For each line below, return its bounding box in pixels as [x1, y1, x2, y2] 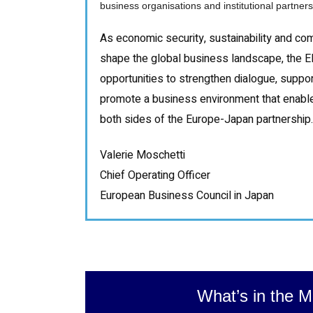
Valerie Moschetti [100, 146, 185, 163]
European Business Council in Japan [100, 187, 274, 204]
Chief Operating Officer [100, 166, 210, 184]
